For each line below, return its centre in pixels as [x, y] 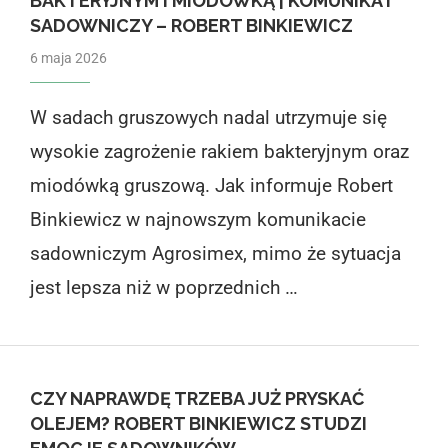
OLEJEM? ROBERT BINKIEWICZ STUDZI [198, 423]
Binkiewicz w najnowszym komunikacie [197, 219]
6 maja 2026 [68, 57]
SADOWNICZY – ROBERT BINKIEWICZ [191, 25]
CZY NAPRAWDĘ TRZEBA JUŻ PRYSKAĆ [196, 398]
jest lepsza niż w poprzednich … [163, 287]
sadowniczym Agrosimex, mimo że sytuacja [215, 253]
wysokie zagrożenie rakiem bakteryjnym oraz [219, 151]
